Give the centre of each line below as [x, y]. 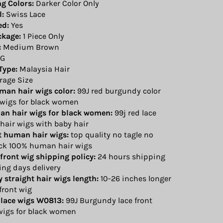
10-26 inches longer [135, 178]
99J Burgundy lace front [108, 200]
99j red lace [134, 112]
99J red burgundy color [118, 91]
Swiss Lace [25, 14]
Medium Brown [30, 47]
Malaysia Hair [44, 69]
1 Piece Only [43, 36]
